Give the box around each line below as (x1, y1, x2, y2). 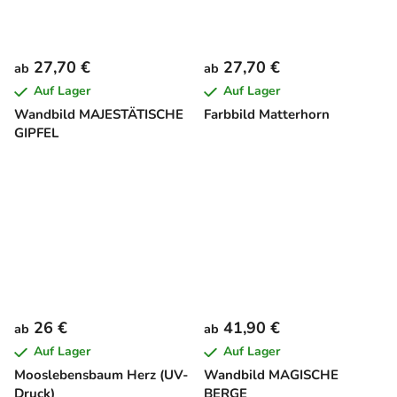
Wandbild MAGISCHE (204, 365, 339, 384)
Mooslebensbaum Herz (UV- (14, 365, 189, 384)
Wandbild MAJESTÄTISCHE (14, 105, 183, 124)
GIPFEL (14, 124, 58, 143)
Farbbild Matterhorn (204, 105, 330, 124)
